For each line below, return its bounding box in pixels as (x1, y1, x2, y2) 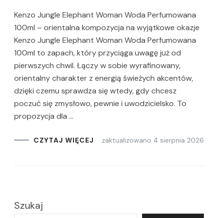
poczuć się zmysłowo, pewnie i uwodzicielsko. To (14, 98, 186, 109)
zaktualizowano (102, 135, 153, 145)
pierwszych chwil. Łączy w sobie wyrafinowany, (14, 60, 181, 71)
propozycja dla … (14, 110, 73, 121)
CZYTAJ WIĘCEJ (34, 136, 94, 145)
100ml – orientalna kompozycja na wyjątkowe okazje (14, 22, 200, 33)
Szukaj (14, 199, 43, 212)
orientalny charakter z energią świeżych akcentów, (14, 73, 193, 83)
